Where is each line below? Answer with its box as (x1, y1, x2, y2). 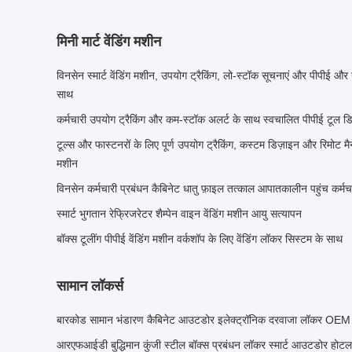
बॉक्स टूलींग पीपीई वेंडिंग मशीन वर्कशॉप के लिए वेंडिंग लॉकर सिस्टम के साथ (57, 233, 343, 245)
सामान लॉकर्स (57, 278, 123, 294)
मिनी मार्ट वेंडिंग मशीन (57, 34, 161, 49)
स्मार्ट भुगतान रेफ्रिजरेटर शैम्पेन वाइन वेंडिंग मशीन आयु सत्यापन (57, 207, 302, 220)
